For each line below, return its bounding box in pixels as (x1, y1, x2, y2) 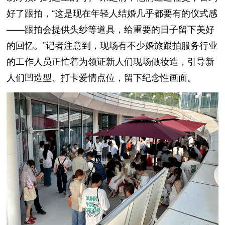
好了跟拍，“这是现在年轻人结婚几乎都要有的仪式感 (7, 6, 218, 20)
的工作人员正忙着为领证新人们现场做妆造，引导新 (7, 54, 215, 68)
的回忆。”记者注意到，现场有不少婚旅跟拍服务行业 (7, 38, 218, 52)
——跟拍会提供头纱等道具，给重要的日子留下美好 (7, 22, 215, 36)
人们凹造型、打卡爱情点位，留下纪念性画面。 (7, 70, 197, 84)
